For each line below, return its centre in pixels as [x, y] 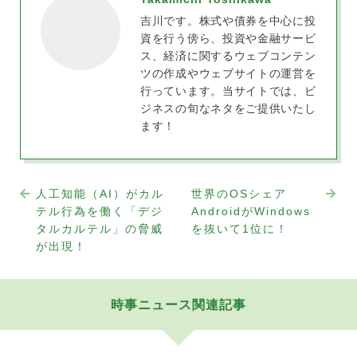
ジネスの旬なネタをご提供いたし [228, 108]
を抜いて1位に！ [239, 228]
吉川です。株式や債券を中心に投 [228, 20]
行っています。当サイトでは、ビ [228, 90]
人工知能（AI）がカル [100, 193]
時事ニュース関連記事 [178, 304]
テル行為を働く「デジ [100, 211]
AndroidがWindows [251, 211]
